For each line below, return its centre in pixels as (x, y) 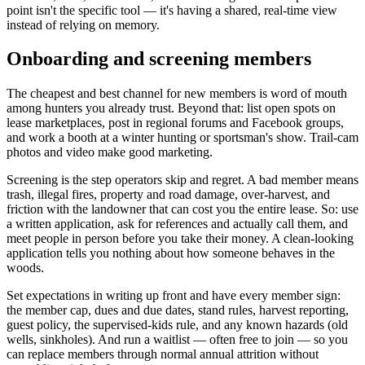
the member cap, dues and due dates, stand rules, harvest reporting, (178, 310)
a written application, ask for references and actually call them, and (177, 224)
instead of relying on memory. (83, 24)
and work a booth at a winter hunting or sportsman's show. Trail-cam (182, 138)
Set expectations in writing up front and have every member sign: (174, 296)
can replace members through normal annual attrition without (163, 354)
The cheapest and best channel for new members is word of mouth (177, 94)
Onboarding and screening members (159, 59)
